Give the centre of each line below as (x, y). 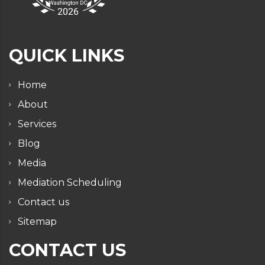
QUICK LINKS (67, 55)
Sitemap (37, 222)
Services (37, 124)
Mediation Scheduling (70, 182)
